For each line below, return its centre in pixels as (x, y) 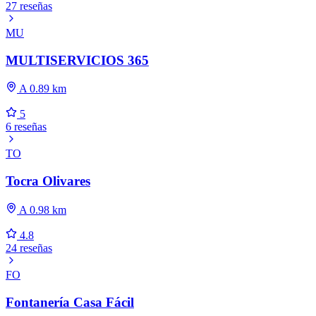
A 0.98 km (42, 209)
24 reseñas (29, 248)
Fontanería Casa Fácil (70, 302)
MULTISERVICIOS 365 (77, 60)
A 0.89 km (42, 89)
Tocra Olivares (48, 181)
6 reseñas (26, 127)
